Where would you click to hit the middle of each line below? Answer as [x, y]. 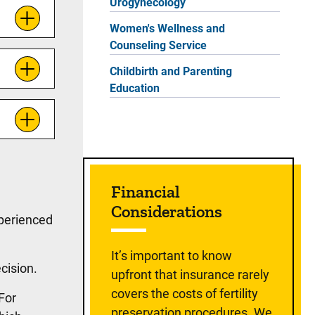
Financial [146, 192]
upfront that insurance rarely [190, 275]
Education [135, 88]
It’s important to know [172, 256]
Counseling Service [158, 45]
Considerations [167, 211]
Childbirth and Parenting [171, 71]
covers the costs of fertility [185, 294]
